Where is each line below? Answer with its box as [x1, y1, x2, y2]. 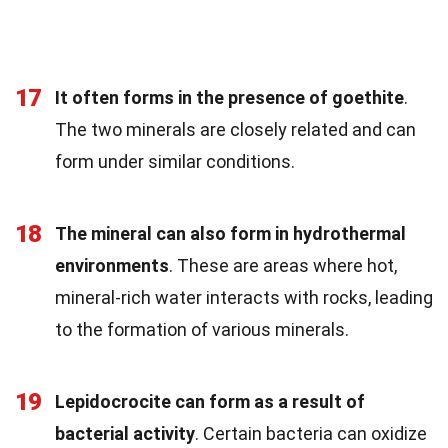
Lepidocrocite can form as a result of [55, 391, 365, 413]
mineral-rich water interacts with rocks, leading [55, 287, 433, 309]
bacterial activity [55, 423, 195, 445]
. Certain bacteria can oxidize [195, 423, 427, 445]
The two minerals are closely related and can [55, 119, 416, 141]
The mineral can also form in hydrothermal [55, 223, 406, 245]
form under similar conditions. [55, 151, 295, 173]
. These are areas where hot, [169, 255, 397, 277]
